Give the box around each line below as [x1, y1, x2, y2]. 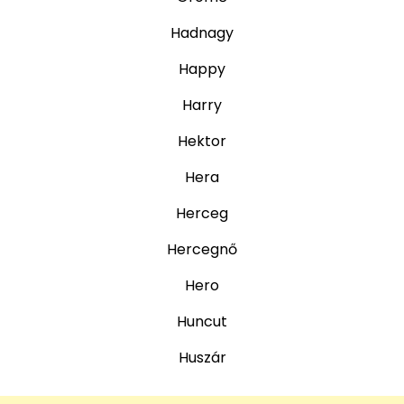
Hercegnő [167, 239, 237, 261]
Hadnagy [170, 23, 234, 44]
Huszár [178, 347, 226, 369]
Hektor [178, 131, 226, 152]
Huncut [177, 311, 227, 333]
